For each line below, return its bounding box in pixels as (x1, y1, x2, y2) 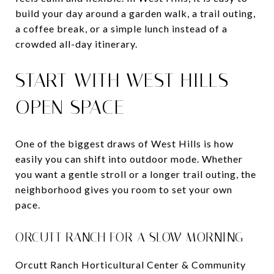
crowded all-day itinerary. (15, 37, 138, 50)
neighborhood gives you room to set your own (15, 183, 232, 195)
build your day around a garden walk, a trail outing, (15, 7, 256, 19)
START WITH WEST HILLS (15, 68, 229, 92)
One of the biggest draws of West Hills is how (15, 137, 234, 149)
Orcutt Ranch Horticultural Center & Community (15, 258, 246, 270)
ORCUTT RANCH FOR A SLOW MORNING (15, 229, 244, 245)
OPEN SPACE (15, 95, 125, 119)
